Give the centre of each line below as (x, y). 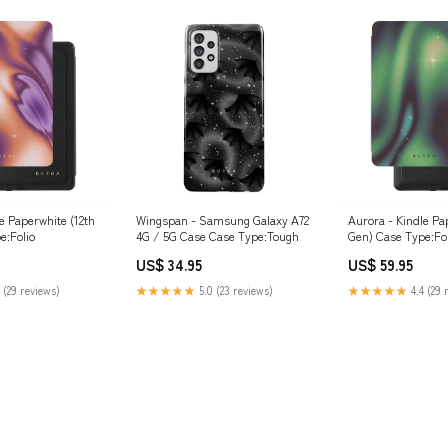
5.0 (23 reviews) (234, 290)
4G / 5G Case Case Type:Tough (217, 235)
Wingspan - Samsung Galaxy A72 (222, 219)
